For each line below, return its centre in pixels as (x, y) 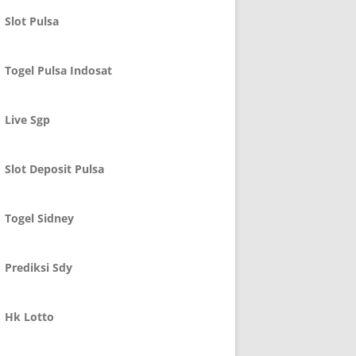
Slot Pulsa (32, 21)
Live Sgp (27, 120)
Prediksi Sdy (39, 267)
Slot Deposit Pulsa (54, 169)
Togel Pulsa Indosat (58, 70)
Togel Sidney (39, 218)
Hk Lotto (29, 317)
